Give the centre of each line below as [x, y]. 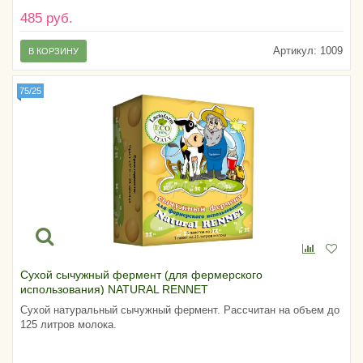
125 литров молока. [68, 325]
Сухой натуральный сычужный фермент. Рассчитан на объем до [180, 310]
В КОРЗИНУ [53, 51]
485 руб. [47, 19]
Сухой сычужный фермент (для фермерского [141, 275]
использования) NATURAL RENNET [114, 290]
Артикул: [295, 51]
